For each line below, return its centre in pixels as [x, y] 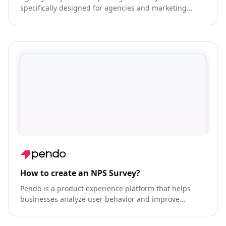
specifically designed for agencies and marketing [103, 8]
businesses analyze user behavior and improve [100, 199]
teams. [32, 18]
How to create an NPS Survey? [80, 173]
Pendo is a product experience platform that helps [105, 189]
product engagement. [57, 210]
